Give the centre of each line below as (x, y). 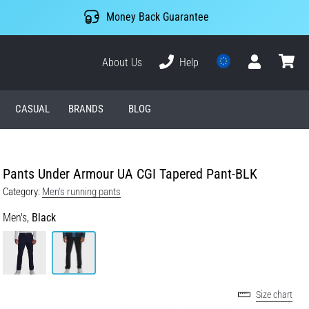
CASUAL (32, 109)
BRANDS (86, 109)
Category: (21, 191)
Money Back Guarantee (157, 17)
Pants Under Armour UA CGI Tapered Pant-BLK (130, 173)
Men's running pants (81, 191)
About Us (122, 62)
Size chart (274, 295)
